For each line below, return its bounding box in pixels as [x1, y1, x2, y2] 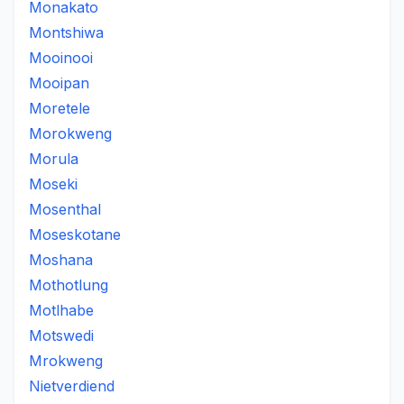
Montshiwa [29, 23, 104, 41]
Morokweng [29, 124, 112, 142]
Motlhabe [29, 301, 94, 319]
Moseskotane [29, 225, 121, 243]
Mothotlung [29, 276, 108, 294]
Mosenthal [29, 200, 101, 218]
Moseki [29, 175, 78, 193]
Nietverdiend [29, 377, 115, 395]
